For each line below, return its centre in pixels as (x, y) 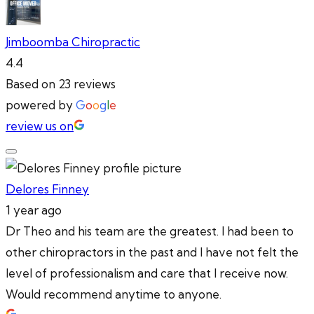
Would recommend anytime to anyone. (114, 294)
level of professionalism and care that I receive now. (147, 273)
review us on (40, 126)
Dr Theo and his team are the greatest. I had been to (150, 231)
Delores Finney (47, 189)
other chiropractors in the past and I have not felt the (152, 252)
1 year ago (34, 210)
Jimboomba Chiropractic (73, 42)
